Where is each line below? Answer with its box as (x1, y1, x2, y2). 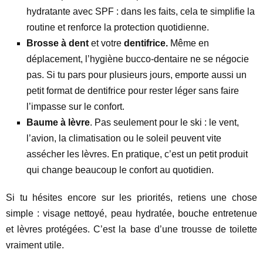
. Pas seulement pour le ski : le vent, (90, 117, 239, 127)
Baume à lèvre (26, 117, 90, 127)
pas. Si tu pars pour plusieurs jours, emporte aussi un (26, 70, 247, 80)
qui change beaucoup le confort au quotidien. (26, 165, 214, 175)
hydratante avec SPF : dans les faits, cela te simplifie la (26, 6, 255, 16)
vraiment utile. (6, 240, 64, 250)
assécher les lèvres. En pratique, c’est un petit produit (26, 149, 248, 159)
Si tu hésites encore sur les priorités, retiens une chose (6, 193, 257, 203)
